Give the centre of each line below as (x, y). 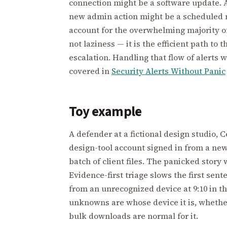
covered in (90, 71)
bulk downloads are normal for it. (134, 216)
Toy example (105, 111)
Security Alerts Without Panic (168, 71)
